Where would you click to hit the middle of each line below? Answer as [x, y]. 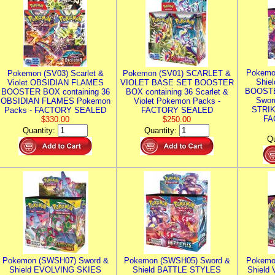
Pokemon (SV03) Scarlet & [55, 73]
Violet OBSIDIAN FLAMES [55, 83]
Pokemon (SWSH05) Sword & [177, 261]
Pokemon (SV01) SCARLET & [177, 73]
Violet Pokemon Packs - [177, 101]
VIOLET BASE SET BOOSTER [177, 83]
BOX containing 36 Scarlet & [177, 92]
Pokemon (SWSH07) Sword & [55, 261]
